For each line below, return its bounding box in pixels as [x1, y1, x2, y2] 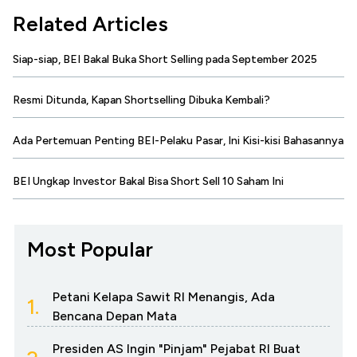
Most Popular [27, 237, 153, 263]
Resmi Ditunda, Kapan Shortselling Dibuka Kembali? [13, 93, 270, 108]
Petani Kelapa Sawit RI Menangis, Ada [53, 289, 275, 305]
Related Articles [13, 11, 168, 37]
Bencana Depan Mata [53, 308, 177, 324]
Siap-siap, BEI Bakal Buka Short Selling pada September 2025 [13, 53, 317, 67]
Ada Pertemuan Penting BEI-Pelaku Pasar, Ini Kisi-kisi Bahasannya [13, 134, 343, 148]
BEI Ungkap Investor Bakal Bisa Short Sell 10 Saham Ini [13, 175, 284, 189]
